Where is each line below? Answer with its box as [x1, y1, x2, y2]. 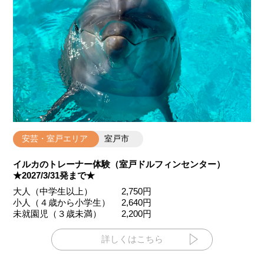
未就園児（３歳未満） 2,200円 [13, 208, 152, 219]
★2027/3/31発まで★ [13, 170, 95, 181]
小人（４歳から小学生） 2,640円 [13, 197, 152, 207]
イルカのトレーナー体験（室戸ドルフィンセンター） [13, 159, 226, 170]
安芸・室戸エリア [22, 134, 91, 144]
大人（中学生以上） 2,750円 [13, 186, 152, 196]
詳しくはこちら [101, 233, 163, 244]
